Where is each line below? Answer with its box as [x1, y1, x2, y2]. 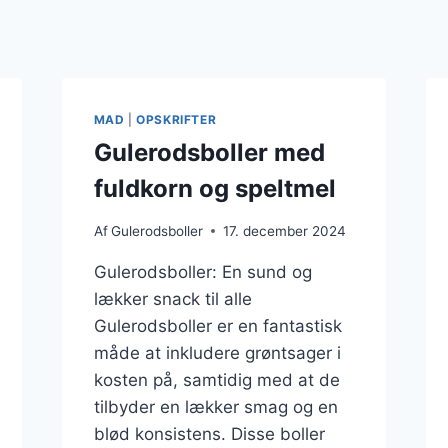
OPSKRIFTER [136, 112, 217, 128]
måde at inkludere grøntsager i [93, 342, 341, 363]
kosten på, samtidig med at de [93, 369, 340, 390]
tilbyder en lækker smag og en [93, 396, 338, 417]
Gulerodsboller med [93, 137, 325, 167]
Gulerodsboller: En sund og [93, 261, 312, 282]
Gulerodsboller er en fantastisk [93, 315, 342, 336]
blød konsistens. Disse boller [93, 423, 325, 444]
